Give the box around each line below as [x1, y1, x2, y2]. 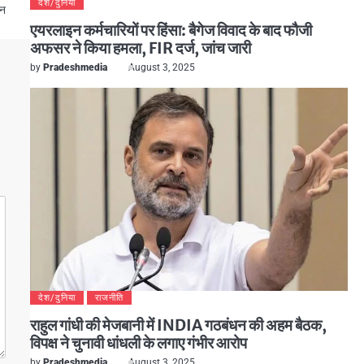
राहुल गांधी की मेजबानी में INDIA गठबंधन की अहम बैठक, [29, 315, 327, 335]
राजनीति [94, 292, 123, 303]
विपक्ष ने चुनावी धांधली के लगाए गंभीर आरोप [29, 333, 247, 353]
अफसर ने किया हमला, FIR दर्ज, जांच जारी [29, 38, 251, 58]
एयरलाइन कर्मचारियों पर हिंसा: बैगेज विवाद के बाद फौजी [29, 20, 312, 40]
